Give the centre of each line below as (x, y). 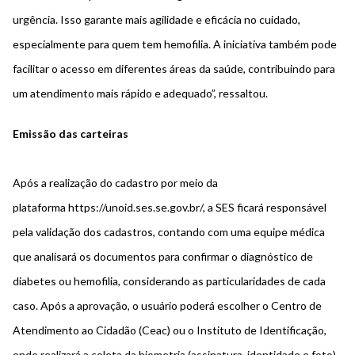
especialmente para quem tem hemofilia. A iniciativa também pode (175, 44)
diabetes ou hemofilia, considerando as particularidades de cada (169, 281)
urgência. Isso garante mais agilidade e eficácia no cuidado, (157, 20)
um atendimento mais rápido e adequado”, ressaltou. (141, 94)
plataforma (40, 208)
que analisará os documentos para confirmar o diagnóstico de (163, 257)
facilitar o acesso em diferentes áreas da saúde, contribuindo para (174, 69)
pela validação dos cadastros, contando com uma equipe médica (169, 232)
